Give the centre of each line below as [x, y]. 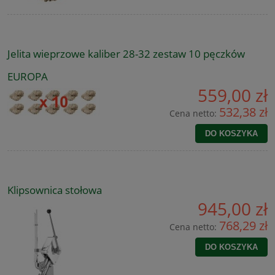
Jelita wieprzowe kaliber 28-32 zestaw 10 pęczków [126, 54]
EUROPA [28, 77]
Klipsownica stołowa [55, 190]
